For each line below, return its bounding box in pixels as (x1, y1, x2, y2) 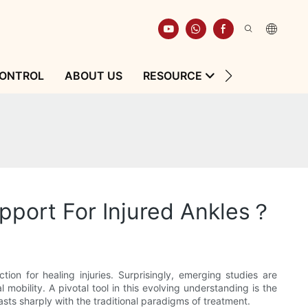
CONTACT (235, 69, 291, 82)
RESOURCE (142, 69, 202, 82)
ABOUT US (64, 69, 122, 82)
